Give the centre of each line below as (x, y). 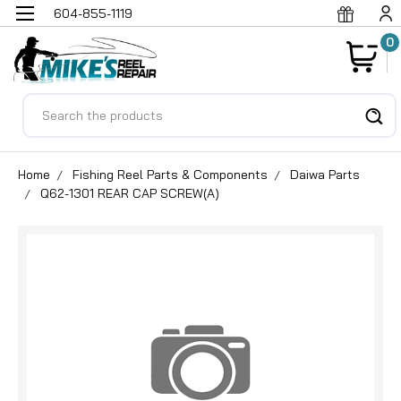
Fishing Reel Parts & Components (170, 174)
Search (45, 103)
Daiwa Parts (325, 174)
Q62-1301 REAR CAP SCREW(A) (130, 193)
